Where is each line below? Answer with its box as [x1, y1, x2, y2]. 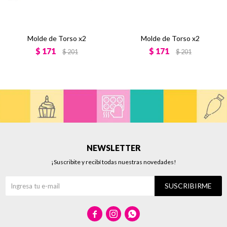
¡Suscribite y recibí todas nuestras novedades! [51, 158, 176, 166]
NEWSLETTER [86, 142, 141, 153]
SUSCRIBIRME [165, 181, 212, 190]
